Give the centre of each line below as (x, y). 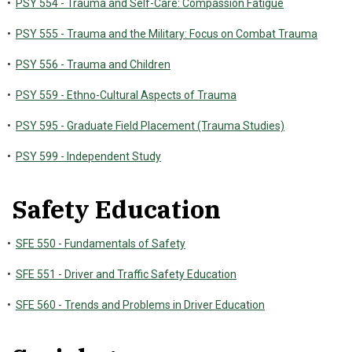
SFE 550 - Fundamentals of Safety (101, 244)
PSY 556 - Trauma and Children (93, 64)
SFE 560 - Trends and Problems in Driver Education (140, 305)
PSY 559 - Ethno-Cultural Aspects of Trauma (126, 95)
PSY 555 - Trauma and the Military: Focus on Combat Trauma (167, 34)
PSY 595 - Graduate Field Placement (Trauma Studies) (150, 126)
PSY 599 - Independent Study (88, 156)
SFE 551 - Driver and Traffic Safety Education (126, 274)
